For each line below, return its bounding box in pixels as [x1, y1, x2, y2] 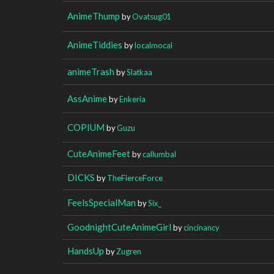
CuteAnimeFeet [67, 147, 130, 159]
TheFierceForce [107, 172, 163, 183]
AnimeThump [67, 10, 120, 21]
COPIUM [67, 121, 105, 133]
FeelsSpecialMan [67, 196, 136, 208]
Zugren [116, 246, 141, 256]
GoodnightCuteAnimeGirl [67, 221, 171, 232]
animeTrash [67, 65, 114, 77]
